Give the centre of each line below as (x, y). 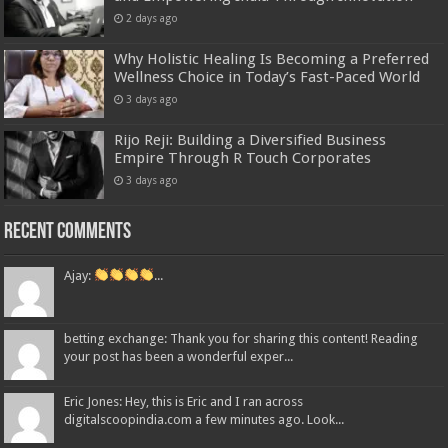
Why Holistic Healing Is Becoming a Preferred (272, 58)
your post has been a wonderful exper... (179, 357)
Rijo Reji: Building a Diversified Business (250, 139)
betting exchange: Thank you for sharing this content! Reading (241, 339)
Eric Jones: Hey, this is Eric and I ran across (184, 402)
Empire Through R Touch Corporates (243, 157)
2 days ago (152, 17)
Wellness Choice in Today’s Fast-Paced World (267, 76)
